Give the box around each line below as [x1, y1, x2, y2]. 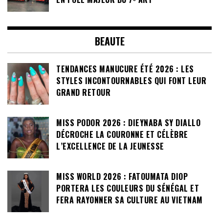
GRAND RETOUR [56, 87, 110, 99]
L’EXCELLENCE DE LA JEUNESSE [56, 140, 164, 153]
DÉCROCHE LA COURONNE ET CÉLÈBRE [56, 129, 188, 141]
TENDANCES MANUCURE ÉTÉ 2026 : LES [56, 63, 194, 75]
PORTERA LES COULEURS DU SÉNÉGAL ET [56, 182, 199, 195]
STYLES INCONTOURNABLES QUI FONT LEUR [56, 75, 206, 87]
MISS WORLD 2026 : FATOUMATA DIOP [56, 171, 188, 183]
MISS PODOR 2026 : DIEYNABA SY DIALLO [56, 117, 200, 129]
